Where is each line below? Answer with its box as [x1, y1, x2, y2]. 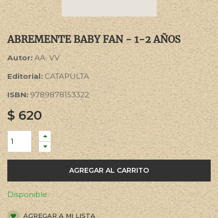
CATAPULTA [45, 72, 89, 81]
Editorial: [7, 72, 45, 81]
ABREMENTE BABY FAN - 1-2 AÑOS [7, 33, 181, 45]
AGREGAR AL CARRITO [69, 166, 149, 175]
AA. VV [35, 53, 60, 62]
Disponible [7, 190, 47, 199]
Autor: [7, 53, 35, 62]
